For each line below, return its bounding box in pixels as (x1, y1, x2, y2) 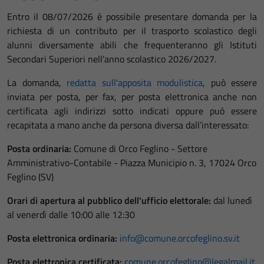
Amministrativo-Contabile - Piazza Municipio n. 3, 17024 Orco (7, 156, 256, 170)
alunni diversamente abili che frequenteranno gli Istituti (7, 38, 257, 52)
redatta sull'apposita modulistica (67, 75, 203, 90)
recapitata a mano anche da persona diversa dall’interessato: (7, 118, 249, 132)
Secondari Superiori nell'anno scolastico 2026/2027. (7, 52, 216, 66)
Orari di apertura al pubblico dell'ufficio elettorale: (7, 193, 211, 207)
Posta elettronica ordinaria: (7, 231, 117, 245)
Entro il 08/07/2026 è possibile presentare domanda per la (7, 9, 257, 24)
